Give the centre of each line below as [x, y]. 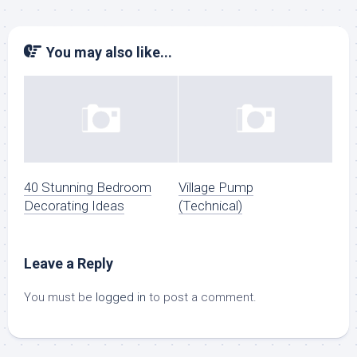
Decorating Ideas [74, 205]
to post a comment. [201, 297]
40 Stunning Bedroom [88, 187]
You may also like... [109, 53]
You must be [60, 297]
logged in [121, 297]
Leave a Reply [69, 263]
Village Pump [216, 187]
